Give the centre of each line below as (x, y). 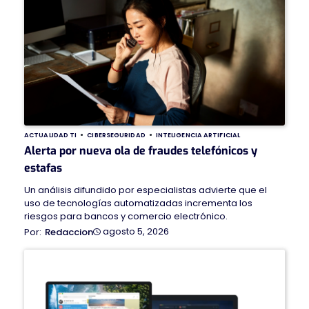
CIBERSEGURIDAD (116, 134)
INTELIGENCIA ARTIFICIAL (198, 134)
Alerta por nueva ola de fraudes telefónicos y (141, 150)
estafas (43, 168)
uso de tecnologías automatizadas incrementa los (138, 203)
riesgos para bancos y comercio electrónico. (126, 216)
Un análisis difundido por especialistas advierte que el (146, 190)
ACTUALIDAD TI (51, 134)
